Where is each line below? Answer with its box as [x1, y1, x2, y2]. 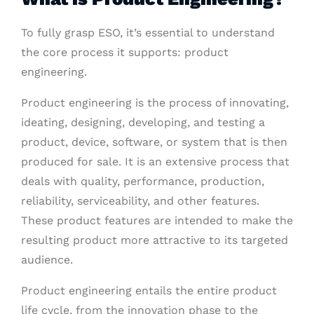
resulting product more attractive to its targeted [21, 233, 288, 247]
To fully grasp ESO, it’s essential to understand [21, 26, 275, 40]
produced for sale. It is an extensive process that [21, 155, 289, 169]
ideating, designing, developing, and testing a [21, 116, 265, 130]
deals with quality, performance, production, [21, 175, 264, 189]
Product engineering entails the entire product [21, 284, 277, 298]
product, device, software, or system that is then [21, 135, 287, 149]
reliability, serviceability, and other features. [21, 194, 259, 208]
